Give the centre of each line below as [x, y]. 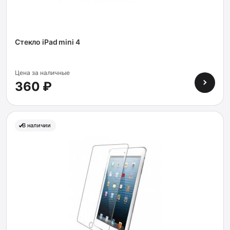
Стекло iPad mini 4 [47, 42]
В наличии [36, 125]
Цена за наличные [42, 73]
